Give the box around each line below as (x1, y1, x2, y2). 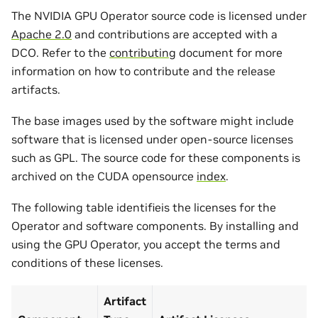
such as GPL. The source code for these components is (11, 150, 300, 165)
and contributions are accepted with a (72, 26, 278, 41)
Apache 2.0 (11, 26, 72, 41)
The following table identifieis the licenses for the (11, 200, 276, 215)
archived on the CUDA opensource (11, 169, 197, 184)
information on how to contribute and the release (11, 63, 275, 78)
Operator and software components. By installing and (11, 219, 299, 234)
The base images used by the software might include (11, 114, 294, 128)
